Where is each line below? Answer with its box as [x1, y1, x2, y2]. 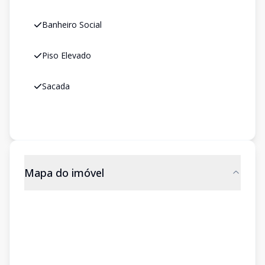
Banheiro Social [42, 19, 102, 30]
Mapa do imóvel [24, 166, 104, 180]
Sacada [42, 80, 70, 92]
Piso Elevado [42, 50, 91, 61]
